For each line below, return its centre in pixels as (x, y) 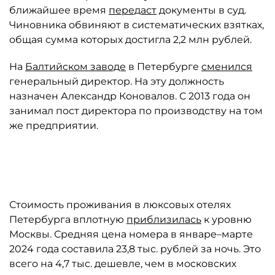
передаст (133, 10)
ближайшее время (59, 10)
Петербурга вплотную (68, 219)
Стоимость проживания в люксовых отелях (120, 205)
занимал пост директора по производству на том (136, 111)
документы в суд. (201, 10)
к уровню (227, 219)
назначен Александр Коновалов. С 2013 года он (130, 96)
